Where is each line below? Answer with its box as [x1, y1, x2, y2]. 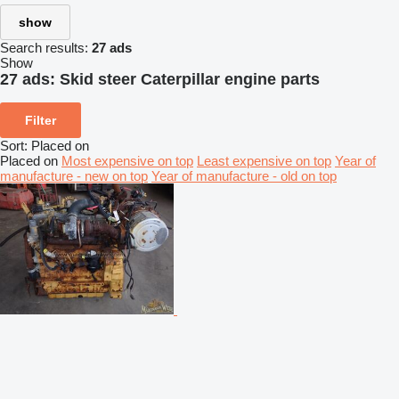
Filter [25, 112, 56, 127]
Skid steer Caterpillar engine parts [60, 70, 320, 88]
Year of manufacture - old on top [151, 167, 337, 183]
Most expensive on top [61, 152, 193, 168]
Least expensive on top [197, 152, 331, 168]
